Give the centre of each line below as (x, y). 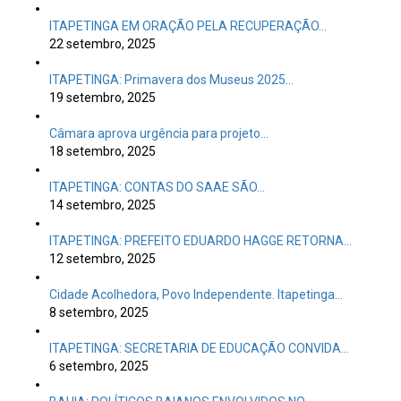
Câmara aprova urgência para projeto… (159, 133)
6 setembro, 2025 (99, 366)
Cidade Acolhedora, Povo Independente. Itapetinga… (196, 294)
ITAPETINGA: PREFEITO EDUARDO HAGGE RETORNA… (200, 241)
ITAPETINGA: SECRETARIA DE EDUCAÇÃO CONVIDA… (199, 348)
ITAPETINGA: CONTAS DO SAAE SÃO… (157, 187)
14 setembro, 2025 (102, 205)
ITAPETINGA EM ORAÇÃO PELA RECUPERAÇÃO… (188, 26)
